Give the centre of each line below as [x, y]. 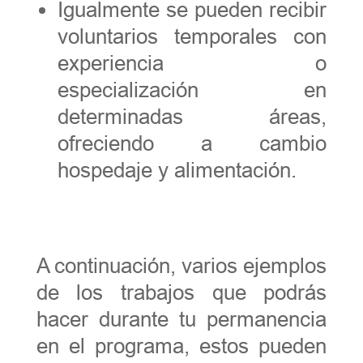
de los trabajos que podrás [181, 292]
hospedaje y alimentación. [177, 170]
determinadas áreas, [192, 116]
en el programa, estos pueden [181, 346]
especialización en [192, 90]
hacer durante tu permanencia [181, 319]
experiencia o [192, 63]
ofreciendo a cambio [192, 143]
